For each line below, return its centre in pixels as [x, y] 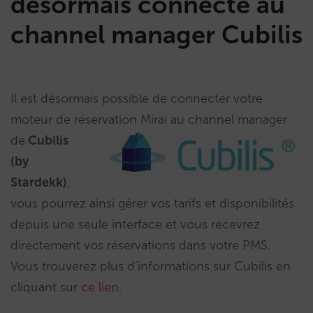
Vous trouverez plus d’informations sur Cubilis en [151, 266]
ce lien [100, 287]
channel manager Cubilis [156, 35]
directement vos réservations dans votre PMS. [140, 245]
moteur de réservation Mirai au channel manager [149, 119]
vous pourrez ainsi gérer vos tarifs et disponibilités [152, 203]
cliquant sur [46, 287]
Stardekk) [39, 182]
